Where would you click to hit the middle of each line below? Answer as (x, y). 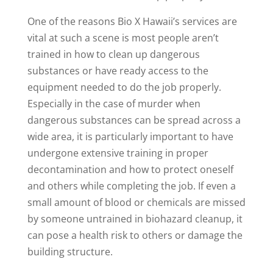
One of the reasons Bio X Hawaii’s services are (132, 22)
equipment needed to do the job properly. (124, 87)
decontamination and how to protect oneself (130, 170)
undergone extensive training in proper (118, 153)
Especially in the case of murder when (114, 104)
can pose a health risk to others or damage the (135, 236)
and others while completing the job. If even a (131, 186)
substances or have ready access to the (118, 71)
